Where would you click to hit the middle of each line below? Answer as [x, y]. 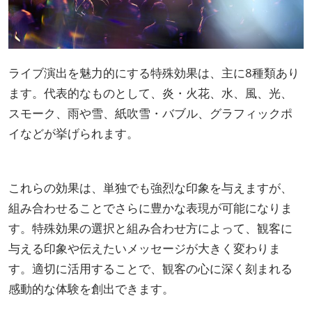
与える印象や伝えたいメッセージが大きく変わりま [145, 248]
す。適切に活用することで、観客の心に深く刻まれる [150, 268]
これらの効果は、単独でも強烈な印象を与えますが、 [150, 187]
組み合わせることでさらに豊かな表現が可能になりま [150, 208]
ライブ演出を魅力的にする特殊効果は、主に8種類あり [154, 72]
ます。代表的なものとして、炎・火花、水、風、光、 [150, 93]
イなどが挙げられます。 [73, 133]
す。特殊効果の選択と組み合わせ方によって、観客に [150, 228]
